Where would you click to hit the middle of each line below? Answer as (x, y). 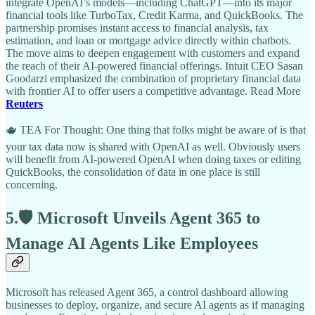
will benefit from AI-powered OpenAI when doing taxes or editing (153, 159)
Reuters (24, 103)
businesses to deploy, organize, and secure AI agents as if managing (155, 304)
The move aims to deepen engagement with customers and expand (153, 53)
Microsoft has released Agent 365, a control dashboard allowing (147, 292)
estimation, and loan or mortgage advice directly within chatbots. (148, 40)
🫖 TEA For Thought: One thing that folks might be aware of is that (156, 129)
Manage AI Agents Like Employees (132, 243)
